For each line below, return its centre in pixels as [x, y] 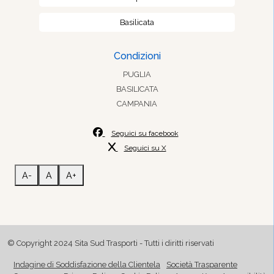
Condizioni [137, 56]
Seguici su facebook [145, 134]
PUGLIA [137, 75]
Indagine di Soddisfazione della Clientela [87, 264]
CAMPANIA [137, 104]
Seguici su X [145, 148]
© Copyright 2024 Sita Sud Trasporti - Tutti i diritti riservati [111, 243]
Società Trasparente [202, 264]
